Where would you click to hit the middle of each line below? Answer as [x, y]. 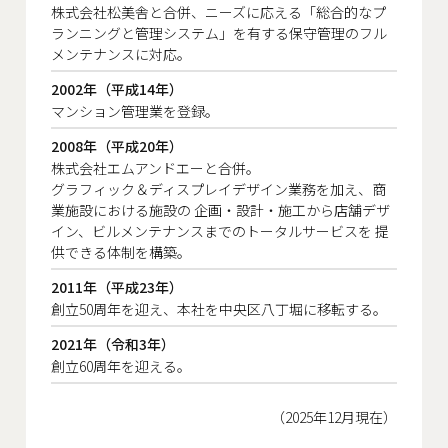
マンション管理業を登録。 [135, 110]
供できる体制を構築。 [121, 251]
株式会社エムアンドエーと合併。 [155, 167]
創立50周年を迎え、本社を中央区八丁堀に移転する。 [219, 308]
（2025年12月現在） [334, 416]
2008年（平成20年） [117, 145]
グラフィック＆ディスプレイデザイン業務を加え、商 [218, 188]
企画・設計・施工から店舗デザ [290, 209]
